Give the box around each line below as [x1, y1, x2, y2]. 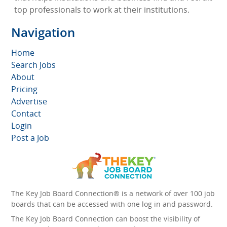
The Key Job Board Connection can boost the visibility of [11, 214, 200, 224]
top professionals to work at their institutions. [14, 4, 190, 16]
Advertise [11, 96, 47, 107]
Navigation [11, 24, 75, 41]
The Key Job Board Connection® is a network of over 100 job [11, 188, 215, 199]
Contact [11, 108, 41, 120]
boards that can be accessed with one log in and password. [11, 199, 213, 209]
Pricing [11, 84, 37, 95]
